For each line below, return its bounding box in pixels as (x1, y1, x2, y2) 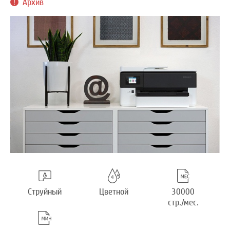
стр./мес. (167, 197, 199, 208)
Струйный (28, 186, 62, 197)
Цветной (99, 186, 129, 197)
